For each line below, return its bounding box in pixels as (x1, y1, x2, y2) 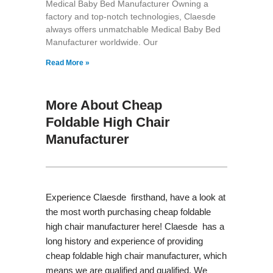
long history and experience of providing (45, 235, 203, 246)
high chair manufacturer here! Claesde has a (45, 221, 224, 232)
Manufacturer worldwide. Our (45, 37, 158, 47)
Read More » (45, 58, 90, 67)
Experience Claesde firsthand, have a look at (45, 191, 225, 202)
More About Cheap (45, 97, 162, 113)
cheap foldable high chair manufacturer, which (45, 250, 227, 261)
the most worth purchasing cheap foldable (45, 206, 211, 217)
